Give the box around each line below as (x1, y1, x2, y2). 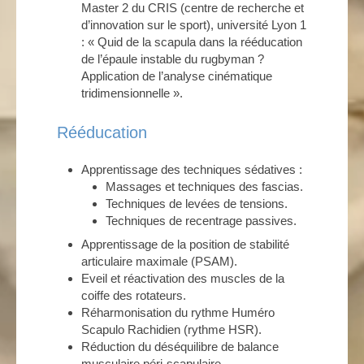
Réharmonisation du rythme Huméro (81, 305, 275, 319)
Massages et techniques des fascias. (106, 180, 303, 193)
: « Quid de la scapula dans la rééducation (81, 35, 302, 49)
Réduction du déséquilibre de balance (81, 340, 279, 353)
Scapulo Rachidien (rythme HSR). (81, 323, 262, 336)
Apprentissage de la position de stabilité (81, 237, 289, 251)
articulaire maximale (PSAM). (81, 254, 237, 268)
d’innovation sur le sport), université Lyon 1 (81, 18, 306, 32)
